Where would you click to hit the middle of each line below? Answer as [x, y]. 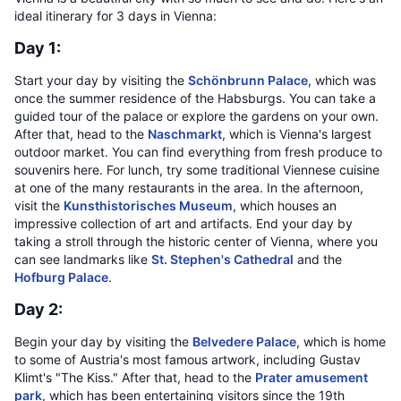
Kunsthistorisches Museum [148, 205]
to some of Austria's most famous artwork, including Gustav [188, 359]
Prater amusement [311, 377]
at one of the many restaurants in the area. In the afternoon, [189, 188]
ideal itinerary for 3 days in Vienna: [115, 16]
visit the [39, 205]
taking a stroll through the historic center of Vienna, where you [196, 241]
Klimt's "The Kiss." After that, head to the [135, 377]
